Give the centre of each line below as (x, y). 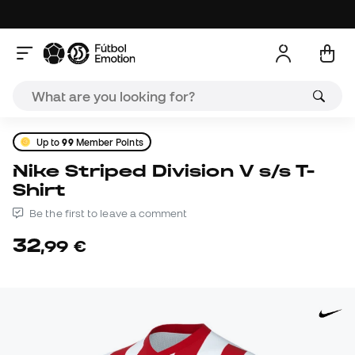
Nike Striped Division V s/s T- (21, 171)
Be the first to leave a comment (107, 214)
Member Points (108, 142)
